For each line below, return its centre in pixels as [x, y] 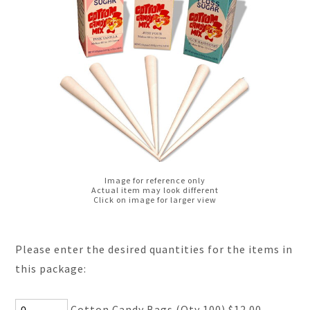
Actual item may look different [155, 190]
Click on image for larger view [155, 200]
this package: [51, 268]
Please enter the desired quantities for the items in [154, 249]
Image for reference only [155, 180]
